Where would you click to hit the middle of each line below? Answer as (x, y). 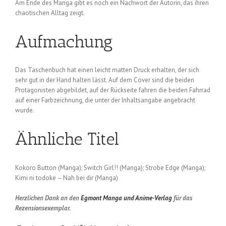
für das (182, 198)
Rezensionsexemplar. (43, 208)
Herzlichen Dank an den (48, 198)
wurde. (25, 110)
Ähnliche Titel (67, 139)
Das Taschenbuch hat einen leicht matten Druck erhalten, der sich (107, 70)
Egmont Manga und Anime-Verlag (126, 198)
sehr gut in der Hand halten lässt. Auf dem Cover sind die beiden (105, 80)
